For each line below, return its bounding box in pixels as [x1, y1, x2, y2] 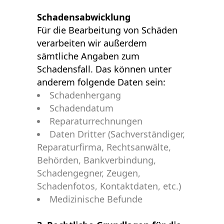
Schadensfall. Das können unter [37, 63, 171, 75]
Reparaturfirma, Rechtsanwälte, [37, 141, 171, 153]
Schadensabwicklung [37, 11, 130, 23]
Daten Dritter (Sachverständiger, [49, 128, 185, 140]
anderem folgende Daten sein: [37, 76, 165, 88]
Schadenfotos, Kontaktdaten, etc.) [37, 180, 181, 192]
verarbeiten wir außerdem [37, 37, 147, 49]
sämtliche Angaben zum [37, 50, 139, 62]
